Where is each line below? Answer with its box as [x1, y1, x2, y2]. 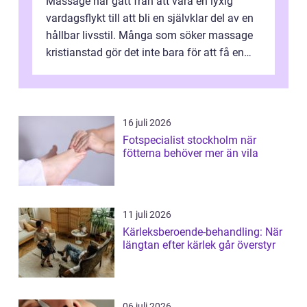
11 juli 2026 [123, 208, 171, 220]
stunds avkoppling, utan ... [46, 62, 173, 76]
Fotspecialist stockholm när [123, 133, 241, 147]
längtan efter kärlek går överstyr [123, 238, 275, 251]
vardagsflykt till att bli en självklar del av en [46, 11, 254, 25]
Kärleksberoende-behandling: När [123, 225, 282, 238]
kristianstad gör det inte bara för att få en [46, 45, 244, 59]
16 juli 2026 [123, 116, 171, 128]
